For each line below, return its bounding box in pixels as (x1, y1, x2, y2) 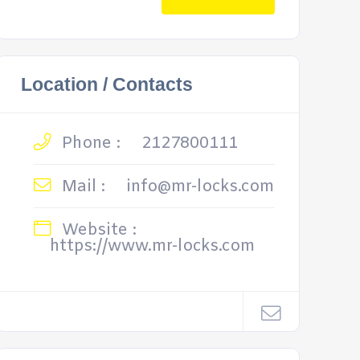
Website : (56, 219, 137, 241)
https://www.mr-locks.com (49, 235, 255, 257)
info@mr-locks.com (125, 176, 274, 198)
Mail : (56, 176, 105, 198)
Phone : (56, 133, 121, 154)
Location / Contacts (20, 74, 193, 95)
